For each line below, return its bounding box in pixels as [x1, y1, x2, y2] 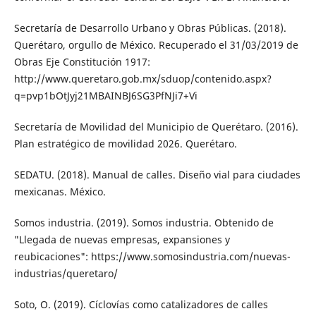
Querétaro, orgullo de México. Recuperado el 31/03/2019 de [13, 37, 298, 51]
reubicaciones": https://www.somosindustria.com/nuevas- [13, 249, 291, 263]
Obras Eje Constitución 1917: [13, 54, 150, 68]
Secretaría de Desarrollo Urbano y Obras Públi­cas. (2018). [13, 20, 286, 35]
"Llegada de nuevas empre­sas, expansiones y [13, 232, 230, 246]
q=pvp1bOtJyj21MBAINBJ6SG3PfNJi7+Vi [13, 88, 197, 102]
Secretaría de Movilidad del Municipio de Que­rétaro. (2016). [13, 119, 298, 133]
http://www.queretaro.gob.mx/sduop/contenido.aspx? [13, 71, 272, 85]
